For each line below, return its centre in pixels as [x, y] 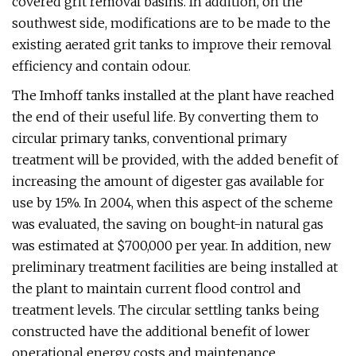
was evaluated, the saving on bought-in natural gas [168, 224]
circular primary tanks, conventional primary [149, 138]
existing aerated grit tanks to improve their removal [172, 44]
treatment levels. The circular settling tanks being [166, 310]
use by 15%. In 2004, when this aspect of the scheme [172, 203]
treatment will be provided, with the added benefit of [175, 160]
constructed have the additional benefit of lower [161, 331]
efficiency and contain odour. [101, 66]
